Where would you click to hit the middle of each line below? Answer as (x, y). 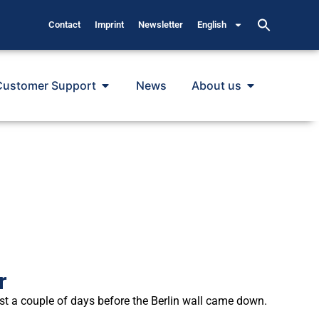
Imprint (110, 25)
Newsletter (161, 25)
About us (216, 85)
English (212, 25)
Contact (65, 25)
